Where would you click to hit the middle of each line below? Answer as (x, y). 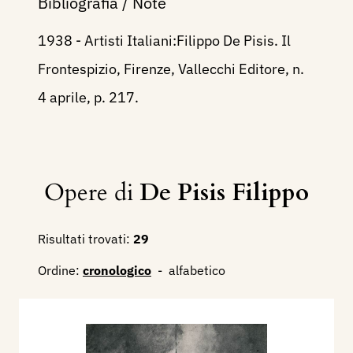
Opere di (92, 193)
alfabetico (197, 271)
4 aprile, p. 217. (88, 98)
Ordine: (59, 271)
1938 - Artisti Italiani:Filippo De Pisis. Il (164, 41)
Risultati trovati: (84, 239)
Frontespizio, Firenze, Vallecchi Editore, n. (171, 69)
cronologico (117, 271)
